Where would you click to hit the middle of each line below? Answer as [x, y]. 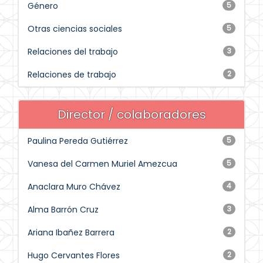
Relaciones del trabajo [73, 52]
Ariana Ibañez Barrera [71, 232]
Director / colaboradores [131, 114]
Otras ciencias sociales [75, 29]
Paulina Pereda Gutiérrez [78, 141]
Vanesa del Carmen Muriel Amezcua [102, 164]
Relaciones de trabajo [72, 75]
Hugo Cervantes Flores [74, 255]
